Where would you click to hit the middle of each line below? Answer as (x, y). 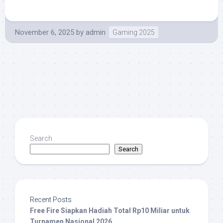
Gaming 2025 (134, 32)
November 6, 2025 (45, 32)
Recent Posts (51, 199)
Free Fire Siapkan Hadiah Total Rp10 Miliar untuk (110, 210)
